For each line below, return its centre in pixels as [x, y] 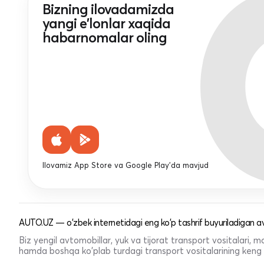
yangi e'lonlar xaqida [106, 24]
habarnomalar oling [105, 38]
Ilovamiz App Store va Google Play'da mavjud [126, 165]
